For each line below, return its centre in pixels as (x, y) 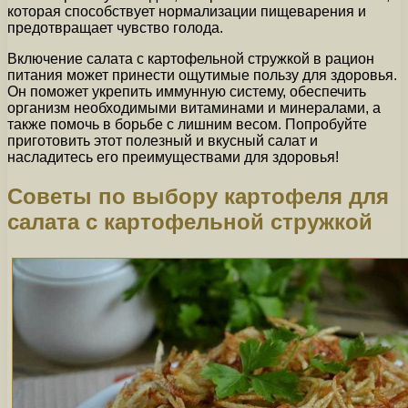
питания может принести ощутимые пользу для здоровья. (202, 75)
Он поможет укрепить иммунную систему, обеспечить (187, 91)
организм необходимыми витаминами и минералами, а (194, 107)
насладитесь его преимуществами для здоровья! (173, 157)
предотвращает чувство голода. (115, 27)
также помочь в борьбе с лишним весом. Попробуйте (187, 124)
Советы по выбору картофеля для (198, 196)
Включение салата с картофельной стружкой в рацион (191, 58)
